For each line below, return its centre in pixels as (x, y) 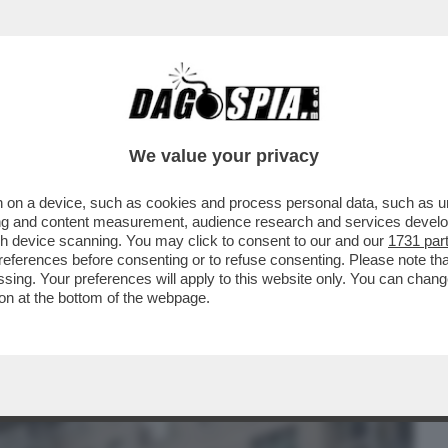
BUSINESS (52, 127)
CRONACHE (256, 127)
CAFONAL (152, 127)
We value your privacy (224, 156)
